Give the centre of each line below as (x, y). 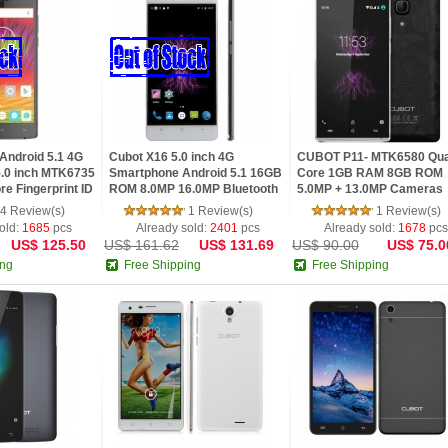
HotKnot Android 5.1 (354, 221)
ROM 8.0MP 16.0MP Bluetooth (193, 189)
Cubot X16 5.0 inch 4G (171, 157)
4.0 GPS (131, 205)
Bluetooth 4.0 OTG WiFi (362, 205)
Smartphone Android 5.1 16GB (195, 173)
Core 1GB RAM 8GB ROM (370, 173)
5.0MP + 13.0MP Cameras (370, 189)
